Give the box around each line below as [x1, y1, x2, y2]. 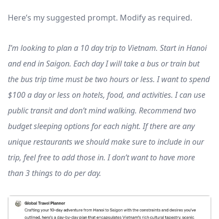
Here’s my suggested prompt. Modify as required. [8, 12, 192, 23]
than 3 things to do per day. [8, 168, 101, 179]
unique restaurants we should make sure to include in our [8, 136, 204, 148]
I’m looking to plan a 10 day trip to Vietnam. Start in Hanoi [8, 43, 207, 54]
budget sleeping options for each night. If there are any [8, 121, 195, 132]
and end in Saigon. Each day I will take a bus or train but [8, 58, 199, 69]
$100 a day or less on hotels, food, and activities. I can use [8, 89, 205, 101]
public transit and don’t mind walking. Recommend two [8, 105, 196, 116]
